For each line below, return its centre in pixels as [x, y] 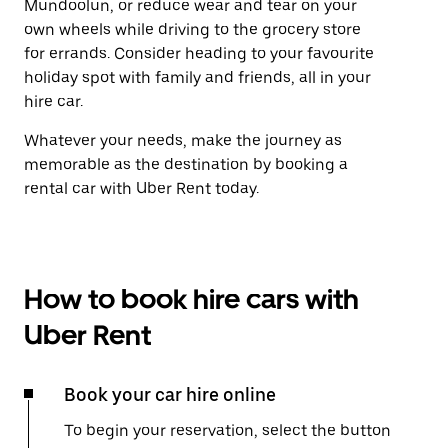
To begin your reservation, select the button [227, 430]
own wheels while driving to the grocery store [192, 29]
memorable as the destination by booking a [186, 164]
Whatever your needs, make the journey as [183, 140]
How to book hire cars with [191, 299]
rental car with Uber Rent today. [141, 188]
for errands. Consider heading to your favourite [199, 53]
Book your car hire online [170, 394]
